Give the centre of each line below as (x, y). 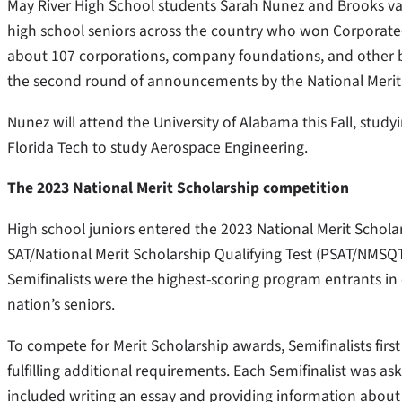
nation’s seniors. (63, 304)
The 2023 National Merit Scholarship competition (178, 188)
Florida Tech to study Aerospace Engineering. (157, 147)
